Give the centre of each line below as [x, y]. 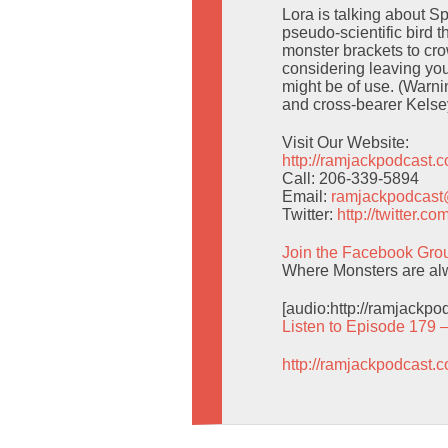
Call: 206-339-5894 [350, 178]
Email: [306, 196]
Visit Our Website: [345, 142]
